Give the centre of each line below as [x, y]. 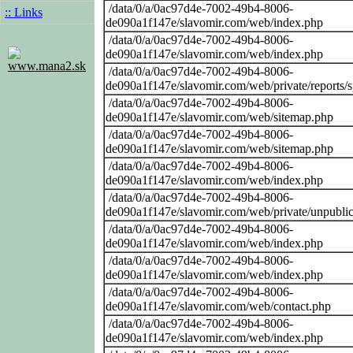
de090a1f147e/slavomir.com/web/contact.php [218, 306]
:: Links [24, 12]
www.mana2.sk [47, 66]
